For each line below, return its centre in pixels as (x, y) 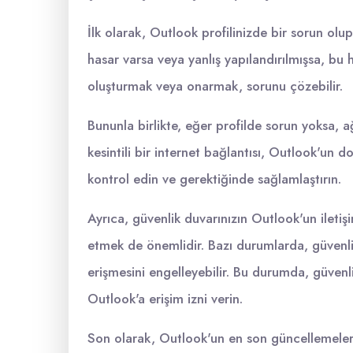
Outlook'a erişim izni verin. (165, 299)
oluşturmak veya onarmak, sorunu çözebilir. (215, 86)
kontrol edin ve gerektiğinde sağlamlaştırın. (214, 179)
